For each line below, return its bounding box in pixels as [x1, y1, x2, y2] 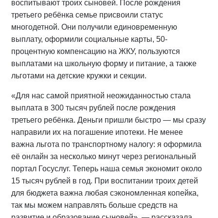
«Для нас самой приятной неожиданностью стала [11, 91, 191, 100]
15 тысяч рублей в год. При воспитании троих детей [11, 176, 198, 185]
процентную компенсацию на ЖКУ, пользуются [11, 47, 180, 55]
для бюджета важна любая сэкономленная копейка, [11, 188, 199, 197]
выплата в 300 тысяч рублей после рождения [11, 103, 176, 112]
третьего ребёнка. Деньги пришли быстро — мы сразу [11, 115, 206, 124]
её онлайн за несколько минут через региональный [11, 152, 196, 161]
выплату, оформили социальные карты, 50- [11, 35, 167, 43]
